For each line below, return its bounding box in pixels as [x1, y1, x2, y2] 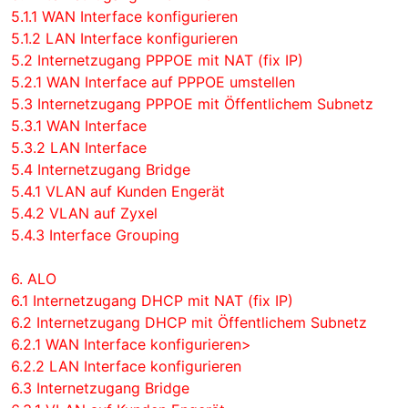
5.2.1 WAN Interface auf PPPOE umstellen [11, 73, 295, 91]
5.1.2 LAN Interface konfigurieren [11, 29, 238, 47]
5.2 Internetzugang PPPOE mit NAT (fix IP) [11, 51, 303, 69]
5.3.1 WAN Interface [11, 117, 147, 135]
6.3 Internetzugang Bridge [11, 379, 189, 397]
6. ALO [11, 270, 56, 288]
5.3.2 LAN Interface [11, 138, 147, 157]
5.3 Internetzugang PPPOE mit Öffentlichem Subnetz [11, 95, 373, 113]
